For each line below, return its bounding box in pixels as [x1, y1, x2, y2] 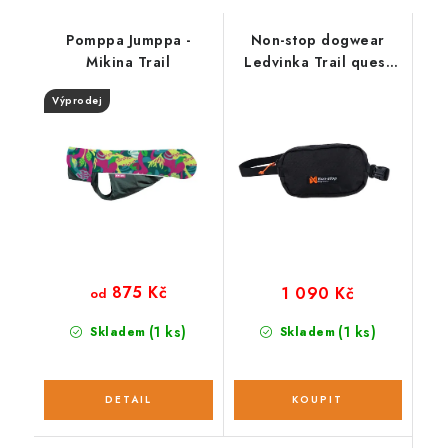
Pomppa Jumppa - [66, 30, 191, 50]
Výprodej [52, 93, 102, 108]
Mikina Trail [86, 52, 171, 72]
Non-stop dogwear [250, 30, 385, 50]
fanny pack [279, 74, 357, 94]
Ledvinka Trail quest [244, 52, 392, 72]
